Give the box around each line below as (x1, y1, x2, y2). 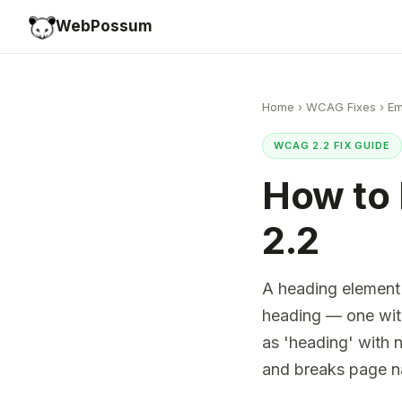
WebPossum (56, 17, 153, 35)
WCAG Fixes (306, 100, 376, 114)
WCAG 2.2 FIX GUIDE (274, 139, 390, 152)
